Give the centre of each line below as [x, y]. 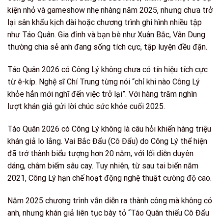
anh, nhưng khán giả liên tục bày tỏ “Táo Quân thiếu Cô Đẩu [108, 213]
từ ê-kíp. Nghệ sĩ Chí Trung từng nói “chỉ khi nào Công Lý [104, 82]
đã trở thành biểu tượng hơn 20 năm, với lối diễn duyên [100, 153]
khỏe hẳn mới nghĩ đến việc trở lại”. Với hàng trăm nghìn [102, 94]
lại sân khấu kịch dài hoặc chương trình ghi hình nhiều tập [105, 23]
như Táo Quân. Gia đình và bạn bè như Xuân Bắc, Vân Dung [106, 35]
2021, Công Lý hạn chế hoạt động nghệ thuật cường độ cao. [110, 178]
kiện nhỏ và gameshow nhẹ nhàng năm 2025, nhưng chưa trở [110, 10]
